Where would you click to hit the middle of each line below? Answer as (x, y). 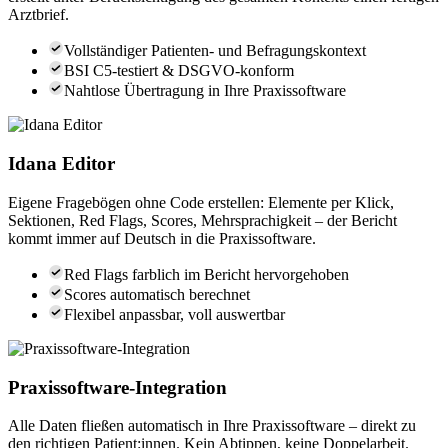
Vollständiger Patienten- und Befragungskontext (215, 51)
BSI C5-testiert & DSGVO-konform (179, 71)
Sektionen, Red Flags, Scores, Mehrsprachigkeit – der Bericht (202, 220)
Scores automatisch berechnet (157, 294)
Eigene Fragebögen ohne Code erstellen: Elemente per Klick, (201, 202)
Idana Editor (61, 164)
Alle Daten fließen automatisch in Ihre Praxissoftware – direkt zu (212, 426)
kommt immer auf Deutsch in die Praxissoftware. (162, 238)
